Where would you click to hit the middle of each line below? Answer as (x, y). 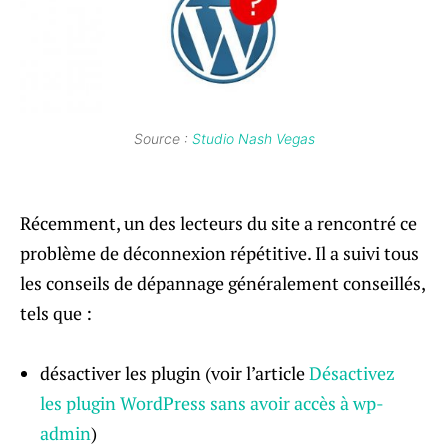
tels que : (56, 312)
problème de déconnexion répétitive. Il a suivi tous (219, 252)
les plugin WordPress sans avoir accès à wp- (212, 402)
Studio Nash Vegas (253, 138)
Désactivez (352, 372)
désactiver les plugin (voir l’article (174, 372)
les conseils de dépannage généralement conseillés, (222, 282)
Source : (162, 138)
